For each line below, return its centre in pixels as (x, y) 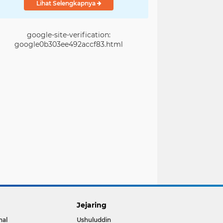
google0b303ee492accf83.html (69, 44)
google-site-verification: (69, 35)
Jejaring (92, 205)
